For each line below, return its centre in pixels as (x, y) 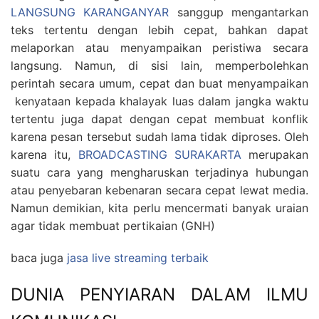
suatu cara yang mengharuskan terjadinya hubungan (159, 173)
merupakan (274, 155)
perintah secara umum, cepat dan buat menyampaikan (159, 84)
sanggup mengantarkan (239, 12)
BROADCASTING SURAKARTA (159, 155)
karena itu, (45, 155)
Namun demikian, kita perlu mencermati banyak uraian (159, 208)
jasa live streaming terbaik (138, 258)
